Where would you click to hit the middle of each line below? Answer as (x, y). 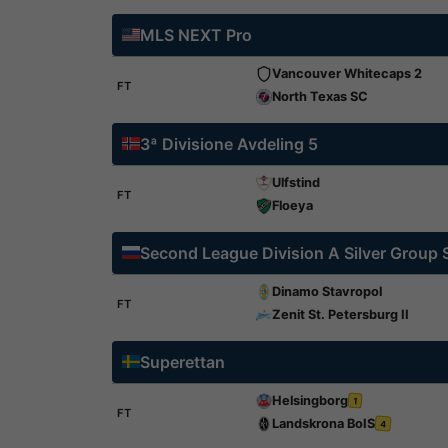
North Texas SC (319, 96)
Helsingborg (309, 400)
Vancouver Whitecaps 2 (346, 73)
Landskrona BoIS (323, 423)
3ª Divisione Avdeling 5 (229, 144)
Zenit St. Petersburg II (340, 314)
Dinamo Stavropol (326, 291)
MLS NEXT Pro (196, 35)
